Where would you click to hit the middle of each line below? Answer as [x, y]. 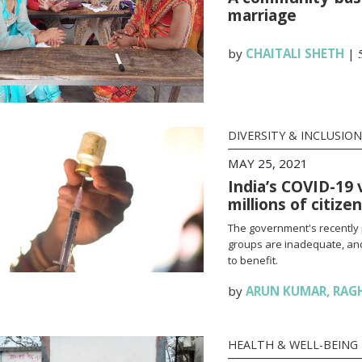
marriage [262, 15]
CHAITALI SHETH [295, 53]
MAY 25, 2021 [267, 163]
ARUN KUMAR [286, 291]
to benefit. [253, 260]
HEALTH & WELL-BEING [293, 345]
